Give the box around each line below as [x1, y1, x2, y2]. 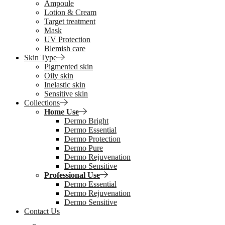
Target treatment [44, 17, 95, 26]
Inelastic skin [44, 80, 85, 89]
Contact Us [24, 207, 60, 215]
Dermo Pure [64, 144, 103, 152]
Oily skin [44, 71, 73, 80]
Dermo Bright [64, 117, 108, 125]
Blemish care [44, 44, 85, 53]
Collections [24, 98, 60, 107]
